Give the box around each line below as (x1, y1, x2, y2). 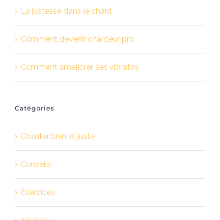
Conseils (21, 159, 51, 169)
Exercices (21, 187, 55, 197)
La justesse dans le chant (21, 6, 112, 16)
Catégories (15, 104, 55, 112)
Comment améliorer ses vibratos (21, 62, 139, 72)
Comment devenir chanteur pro (21, 34, 134, 44)
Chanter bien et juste (21, 131, 95, 141)
